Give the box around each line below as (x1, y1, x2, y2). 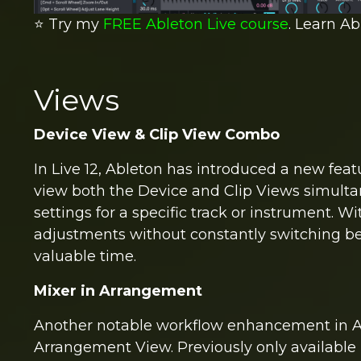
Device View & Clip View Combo (34, 125, 280, 143)
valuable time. (34, 247, 136, 265)
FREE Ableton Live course (103, 15, 288, 33)
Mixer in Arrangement (34, 281, 202, 300)
